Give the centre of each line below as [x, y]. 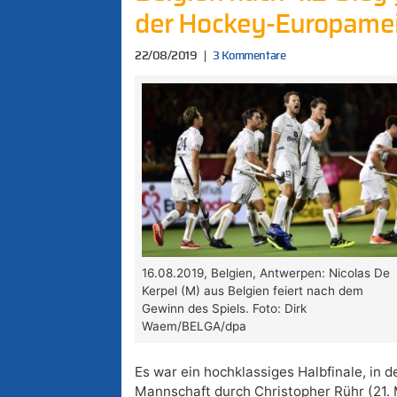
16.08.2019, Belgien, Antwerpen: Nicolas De [266, 273]
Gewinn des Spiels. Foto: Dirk [225, 309]
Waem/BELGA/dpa [195, 327]
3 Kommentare [249, 56]
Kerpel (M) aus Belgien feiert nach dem [253, 291]
